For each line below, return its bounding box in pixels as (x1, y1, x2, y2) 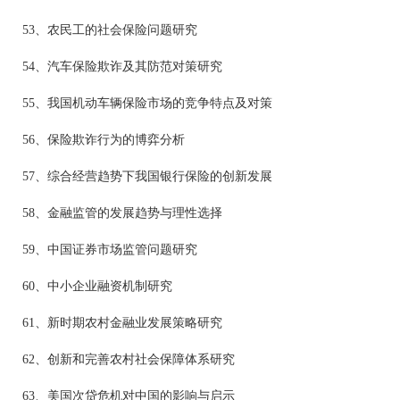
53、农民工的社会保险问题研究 (22, 23, 197, 37)
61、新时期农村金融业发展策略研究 (22, 316, 222, 329)
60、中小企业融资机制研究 (22, 279, 172, 293)
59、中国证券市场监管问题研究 (22, 243, 197, 256)
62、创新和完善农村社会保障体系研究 (22, 353, 235, 366)
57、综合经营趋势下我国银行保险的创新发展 (22, 170, 272, 183)
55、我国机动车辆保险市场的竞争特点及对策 (22, 96, 272, 110)
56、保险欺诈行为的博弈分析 (22, 133, 185, 146)
